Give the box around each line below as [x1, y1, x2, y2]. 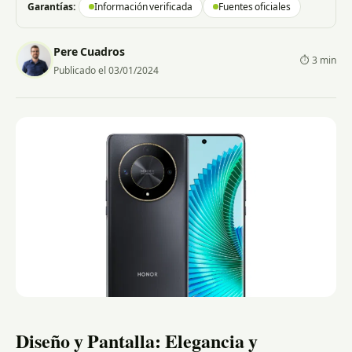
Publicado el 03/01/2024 [53, 64, 159, 76]
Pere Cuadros [53, 45, 125, 59]
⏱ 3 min [300, 53, 336, 66]
